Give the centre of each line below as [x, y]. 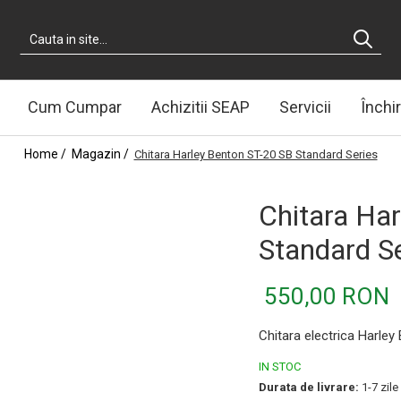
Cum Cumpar [74, 107]
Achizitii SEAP [200, 107]
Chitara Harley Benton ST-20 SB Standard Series [256, 154]
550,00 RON [327, 296]
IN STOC [280, 366]
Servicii [305, 107]
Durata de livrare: [309, 387]
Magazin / [101, 154]
